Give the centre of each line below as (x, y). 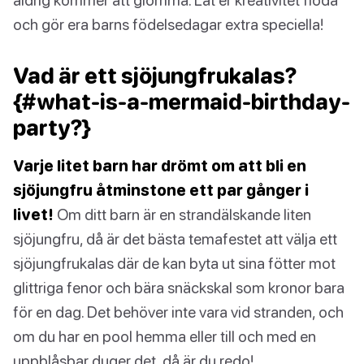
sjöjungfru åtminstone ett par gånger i (161, 190)
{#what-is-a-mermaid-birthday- (182, 102)
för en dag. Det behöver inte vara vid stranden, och (178, 312)
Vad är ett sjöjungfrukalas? (155, 76)
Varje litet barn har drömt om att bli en (160, 166)
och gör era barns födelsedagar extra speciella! (168, 24)
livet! (33, 214)
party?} (52, 128)
